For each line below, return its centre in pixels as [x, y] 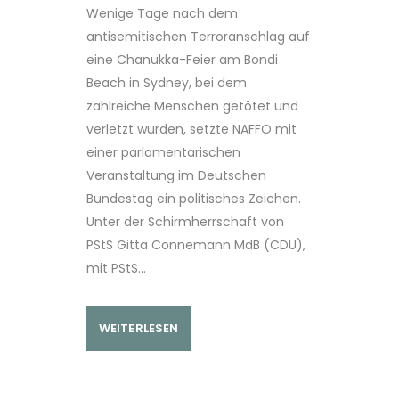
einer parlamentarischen [163, 152]
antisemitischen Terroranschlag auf [198, 36]
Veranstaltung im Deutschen [176, 175]
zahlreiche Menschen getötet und [192, 106]
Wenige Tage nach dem [162, 13]
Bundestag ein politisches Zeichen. [194, 198]
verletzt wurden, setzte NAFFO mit [191, 129]
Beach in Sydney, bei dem [167, 82]
